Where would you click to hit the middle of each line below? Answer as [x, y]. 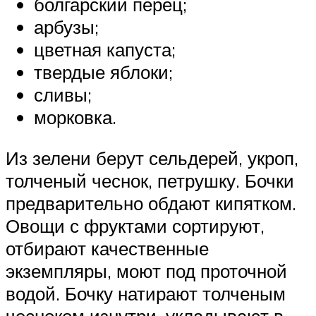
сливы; [63, 95]
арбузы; [66, 27]
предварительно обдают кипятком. [151, 203]
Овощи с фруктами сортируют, [135, 225]
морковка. [75, 117]
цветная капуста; [105, 50]
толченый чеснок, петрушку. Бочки [150, 180]
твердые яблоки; [103, 72]
